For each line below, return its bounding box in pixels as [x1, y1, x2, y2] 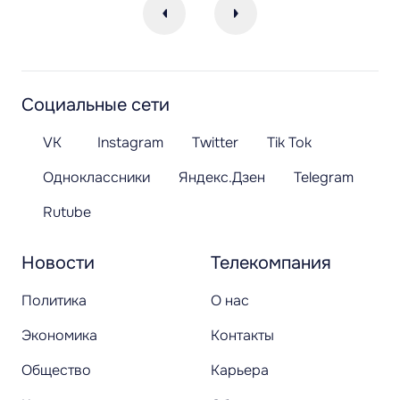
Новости [21, 252, 95, 275]
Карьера [211, 361, 269, 380]
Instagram [97, 133, 163, 153]
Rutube [43, 203, 91, 222]
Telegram [294, 168, 354, 187]
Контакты [211, 326, 274, 346]
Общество [21, 361, 91, 380]
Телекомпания [211, 252, 331, 275]
